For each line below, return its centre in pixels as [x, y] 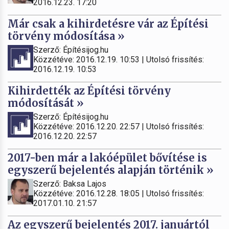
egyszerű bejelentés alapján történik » [111, 170]
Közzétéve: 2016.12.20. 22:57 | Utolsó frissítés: [119, 126]
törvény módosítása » [66, 36]
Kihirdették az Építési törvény [89, 90]
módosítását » [46, 103]
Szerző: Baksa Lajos [70, 184]
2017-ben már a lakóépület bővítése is [107, 157]
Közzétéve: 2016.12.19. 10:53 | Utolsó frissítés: [119, 59]
